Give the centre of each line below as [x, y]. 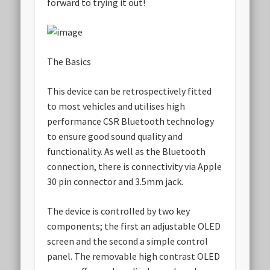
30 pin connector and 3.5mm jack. [115, 182]
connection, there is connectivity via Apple [135, 167]
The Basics [69, 62]
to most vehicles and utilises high [116, 106]
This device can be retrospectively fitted [130, 91]
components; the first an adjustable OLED [134, 226]
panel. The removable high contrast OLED [134, 256]
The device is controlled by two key [119, 211]
